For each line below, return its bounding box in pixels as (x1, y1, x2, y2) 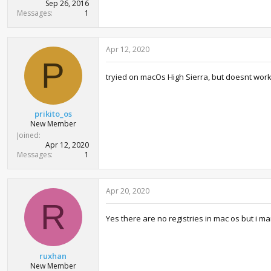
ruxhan (39, 250, 67, 261)
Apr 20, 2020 (106, 186, 149, 196)
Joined (17, 130, 39, 140)
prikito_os (34, 108, 72, 119)
